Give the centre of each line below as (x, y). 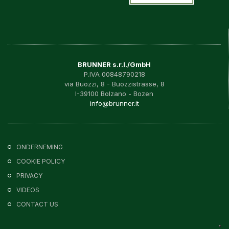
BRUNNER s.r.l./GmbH (114, 64)
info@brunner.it (114, 103)
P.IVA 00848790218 (114, 74)
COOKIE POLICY (41, 161)
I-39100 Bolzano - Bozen (114, 93)
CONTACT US (37, 204)
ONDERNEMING (40, 147)
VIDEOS (28, 190)
